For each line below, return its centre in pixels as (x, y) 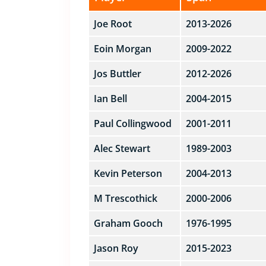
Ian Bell (110, 99)
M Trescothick (125, 198)
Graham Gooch (128, 223)
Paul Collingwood (132, 123)
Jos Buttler (117, 74)
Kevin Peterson (128, 173)
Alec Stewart (122, 148)
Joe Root (113, 24)
